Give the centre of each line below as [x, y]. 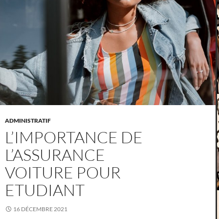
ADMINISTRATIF [28, 121]
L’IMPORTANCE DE [74, 137]
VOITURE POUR [63, 173]
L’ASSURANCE [55, 155]
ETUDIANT [45, 190]
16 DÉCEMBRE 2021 [40, 209]
